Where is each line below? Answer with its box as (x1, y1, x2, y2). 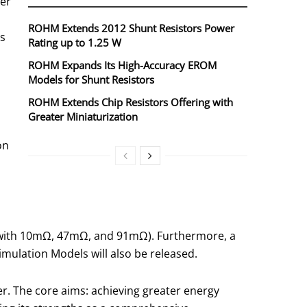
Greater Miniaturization (28, 110, 138, 124)
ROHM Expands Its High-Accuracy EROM (28, 58, 217, 73)
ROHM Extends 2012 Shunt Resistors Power (28, 21, 234, 36)
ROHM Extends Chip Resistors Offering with (28, 95, 233, 110)
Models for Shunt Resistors (28, 73, 154, 87)
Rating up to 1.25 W (28, 36, 121, 50)
